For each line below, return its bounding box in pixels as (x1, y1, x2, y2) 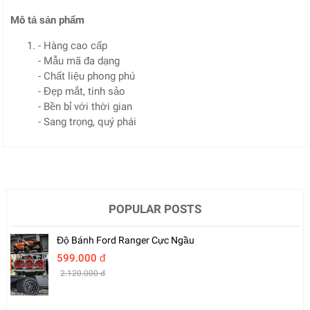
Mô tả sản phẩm (10, 13, 85, 26)
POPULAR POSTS (109, 201, 201, 216)
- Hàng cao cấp (38, 39, 108, 52)
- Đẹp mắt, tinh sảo (38, 84, 126, 98)
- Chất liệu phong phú (38, 69, 136, 82)
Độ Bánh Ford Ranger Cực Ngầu (57, 234, 195, 246)
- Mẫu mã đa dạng (38, 54, 120, 67)
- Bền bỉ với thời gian (38, 100, 133, 113)
